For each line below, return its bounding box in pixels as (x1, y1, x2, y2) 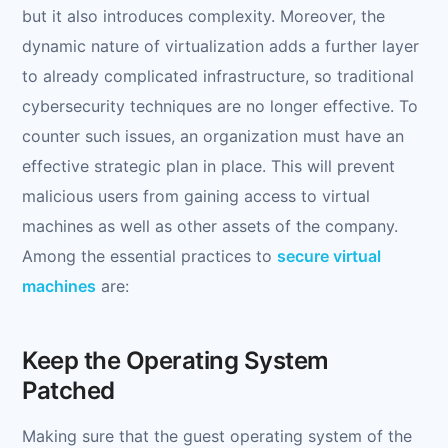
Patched (22, 375, 115, 405)
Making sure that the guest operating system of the (22, 425, 412, 446)
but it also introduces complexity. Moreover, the (22, 5, 385, 26)
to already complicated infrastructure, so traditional (22, 65, 414, 86)
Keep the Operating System (22, 345, 329, 375)
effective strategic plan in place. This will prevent (22, 155, 395, 176)
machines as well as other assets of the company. (22, 215, 398, 236)
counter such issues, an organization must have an (22, 125, 404, 146)
